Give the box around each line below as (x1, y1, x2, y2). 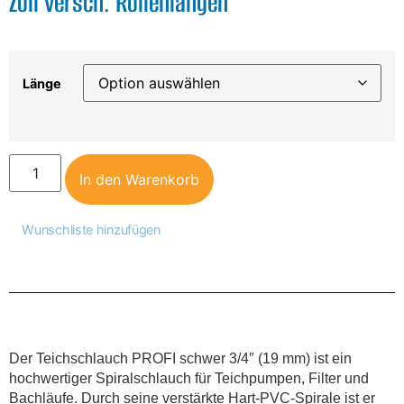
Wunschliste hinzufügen (22, 222, 161, 238)
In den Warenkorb (79, 170, 200, 189)
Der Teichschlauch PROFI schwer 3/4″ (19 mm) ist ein (9, 351, 352, 367)
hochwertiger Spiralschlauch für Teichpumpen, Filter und (9, 371, 369, 387)
